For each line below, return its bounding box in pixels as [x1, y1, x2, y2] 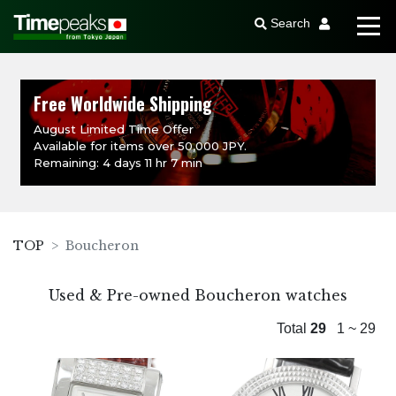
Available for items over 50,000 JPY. [34, 139, 247, 153]
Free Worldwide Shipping [34, 90, 213, 117]
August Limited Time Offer [34, 122, 194, 136]
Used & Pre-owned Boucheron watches [49, 286, 347, 304]
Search [270, 16, 310, 30]
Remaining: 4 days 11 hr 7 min [34, 156, 203, 170]
